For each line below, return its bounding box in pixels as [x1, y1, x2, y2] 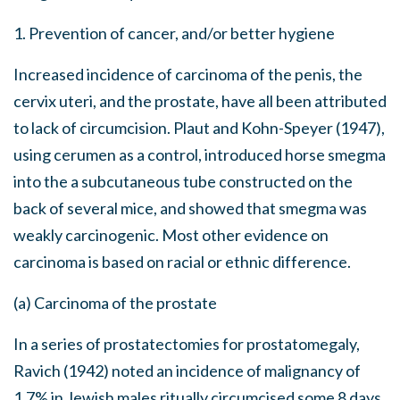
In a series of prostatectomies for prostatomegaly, [13, 334, 360, 354]
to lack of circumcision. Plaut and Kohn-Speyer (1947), [13, 118, 385, 137]
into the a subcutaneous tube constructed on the [13, 171, 353, 191]
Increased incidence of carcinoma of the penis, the [13, 64, 362, 84]
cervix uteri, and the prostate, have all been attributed [13, 91, 387, 111]
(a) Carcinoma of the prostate [13, 293, 217, 312]
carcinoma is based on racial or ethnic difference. [13, 252, 351, 271]
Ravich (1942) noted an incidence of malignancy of [13, 361, 361, 380]
